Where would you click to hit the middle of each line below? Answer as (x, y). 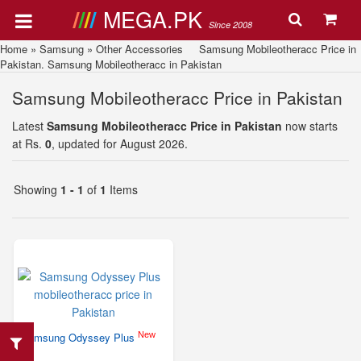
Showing (37, 189)
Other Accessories (139, 49)
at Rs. (29, 143)
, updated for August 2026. (120, 143)
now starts (310, 126)
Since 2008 (230, 25)
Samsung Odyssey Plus (79, 337)
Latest (29, 126)
